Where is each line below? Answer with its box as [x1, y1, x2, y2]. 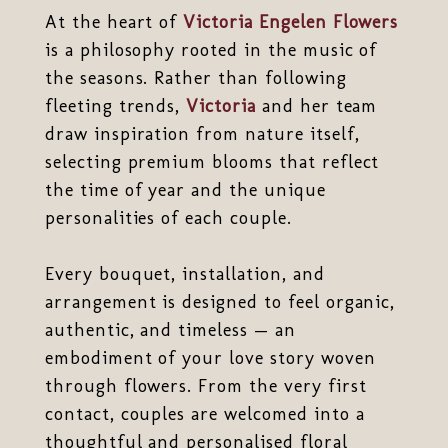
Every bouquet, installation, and [44, 262, 325, 285]
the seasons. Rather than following [44, 66, 347, 89]
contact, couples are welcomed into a [44, 402, 365, 425]
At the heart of [44, 10, 184, 33]
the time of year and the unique [44, 178, 326, 201]
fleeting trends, [44, 94, 187, 117]
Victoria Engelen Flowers [183, 10, 399, 33]
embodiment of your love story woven [44, 346, 376, 369]
